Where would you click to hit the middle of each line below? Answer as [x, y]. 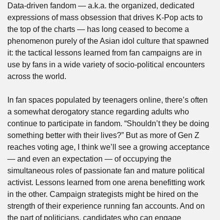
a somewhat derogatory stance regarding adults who [98, 112]
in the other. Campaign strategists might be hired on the [103, 194]
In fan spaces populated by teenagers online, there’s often [108, 100]
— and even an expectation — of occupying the [89, 159]
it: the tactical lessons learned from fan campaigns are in [105, 53]
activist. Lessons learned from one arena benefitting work [106, 182]
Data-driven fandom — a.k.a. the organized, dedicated [101, 6]
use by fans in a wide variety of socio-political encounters [106, 65]
